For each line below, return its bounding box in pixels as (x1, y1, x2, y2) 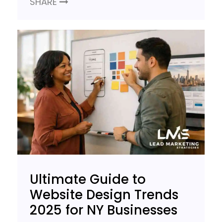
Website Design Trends (30, 186, 178, 204)
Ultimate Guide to (30, 170, 146, 189)
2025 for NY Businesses (30, 201, 177, 220)
